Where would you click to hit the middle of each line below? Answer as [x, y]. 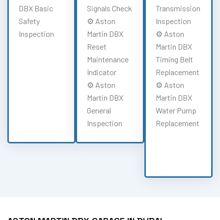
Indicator [102, 72]
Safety [29, 21]
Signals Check [110, 8]
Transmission [178, 8]
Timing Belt [174, 59]
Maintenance [108, 59]
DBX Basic [36, 8]
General [99, 110]
